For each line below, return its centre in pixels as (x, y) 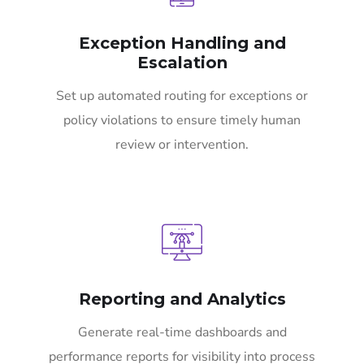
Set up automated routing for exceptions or (182, 96)
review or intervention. (182, 145)
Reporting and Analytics (182, 299)
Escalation (182, 63)
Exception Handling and (182, 43)
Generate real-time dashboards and (182, 333)
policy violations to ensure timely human (182, 121)
